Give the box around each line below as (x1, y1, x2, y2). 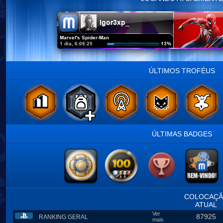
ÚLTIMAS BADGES (151, 130, 212, 138)
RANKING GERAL (39, 214, 88, 221)
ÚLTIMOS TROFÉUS (148, 67, 215, 75)
